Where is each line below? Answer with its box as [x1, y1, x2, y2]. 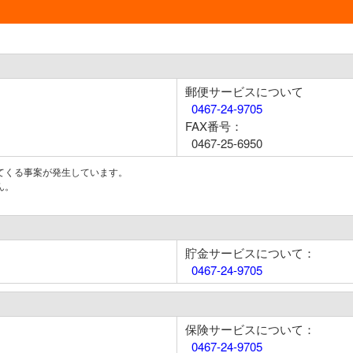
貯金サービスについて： [185, 244, 315, 261]
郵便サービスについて [185, 83, 303, 99]
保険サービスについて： [185, 321, 315, 337]
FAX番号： [185, 117, 243, 134]
